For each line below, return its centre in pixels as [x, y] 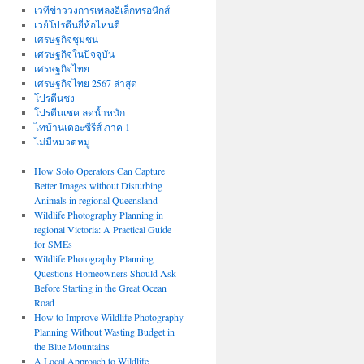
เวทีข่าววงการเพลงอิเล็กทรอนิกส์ [102, 10]
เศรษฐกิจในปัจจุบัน [74, 54]
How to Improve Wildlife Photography [108, 317]
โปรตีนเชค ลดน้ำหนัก [79, 112]
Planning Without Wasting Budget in [104, 331]
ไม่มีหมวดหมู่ [62, 141]
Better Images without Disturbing [98, 185]
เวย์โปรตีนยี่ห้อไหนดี [77, 24]
